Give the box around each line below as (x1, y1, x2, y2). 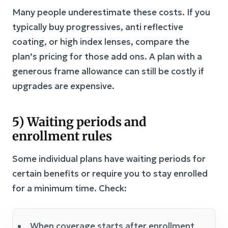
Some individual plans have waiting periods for (12, 153, 206, 165)
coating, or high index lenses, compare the (12, 36, 189, 48)
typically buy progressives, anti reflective (12, 21, 183, 33)
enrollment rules (12, 128, 112, 145)
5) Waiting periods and (12, 114, 147, 130)
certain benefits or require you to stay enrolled (12, 168, 208, 180)
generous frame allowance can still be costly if (12, 66, 204, 77)
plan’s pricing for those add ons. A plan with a (12, 51, 202, 63)
